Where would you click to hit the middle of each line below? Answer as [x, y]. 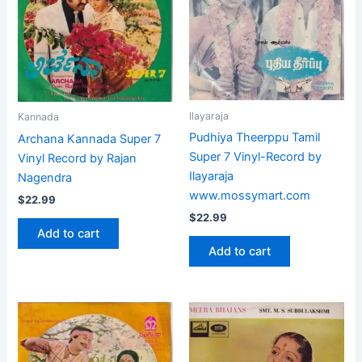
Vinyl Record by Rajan [78, 158]
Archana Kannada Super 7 [90, 139]
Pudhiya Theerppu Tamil [255, 137]
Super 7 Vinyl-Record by [255, 156]
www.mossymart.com [250, 195]
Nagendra [45, 177]
